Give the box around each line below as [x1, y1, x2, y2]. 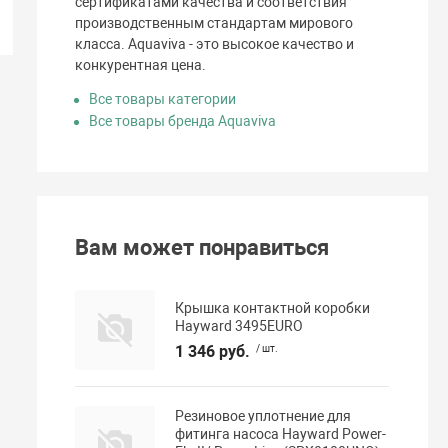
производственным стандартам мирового [75, 15, 354, 32]
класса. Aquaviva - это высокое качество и [75, 36, 355, 53]
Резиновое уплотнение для [175, 407, 352, 424]
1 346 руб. [175, 342, 251, 362]
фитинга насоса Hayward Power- [175, 425, 387, 442]
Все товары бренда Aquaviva [89, 113, 277, 130]
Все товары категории [89, 91, 237, 108]
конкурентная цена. [75, 57, 207, 74]
